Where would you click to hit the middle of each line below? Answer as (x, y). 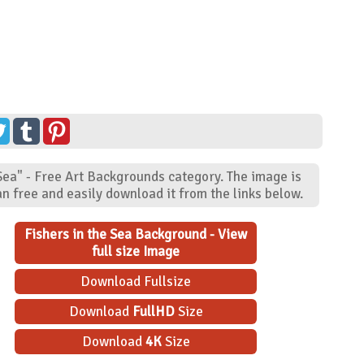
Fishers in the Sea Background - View (136, 234)
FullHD (153, 311)
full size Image (136, 251)
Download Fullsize (136, 281)
